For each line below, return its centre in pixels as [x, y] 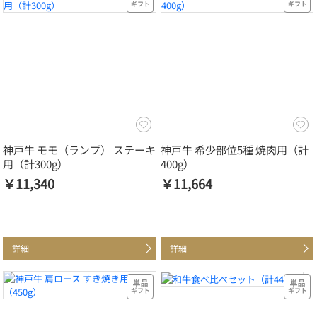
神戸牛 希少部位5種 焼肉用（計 [234, 150]
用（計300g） [35, 164]
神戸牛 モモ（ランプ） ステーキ [79, 150]
